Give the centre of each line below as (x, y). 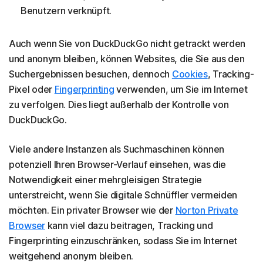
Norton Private (207, 210)
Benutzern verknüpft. (66, 10)
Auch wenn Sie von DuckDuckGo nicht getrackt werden (127, 43)
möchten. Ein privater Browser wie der (92, 210)
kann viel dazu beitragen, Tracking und (129, 225)
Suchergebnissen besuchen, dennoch (90, 74)
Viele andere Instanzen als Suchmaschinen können (117, 149)
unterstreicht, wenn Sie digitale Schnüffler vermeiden (123, 195)
